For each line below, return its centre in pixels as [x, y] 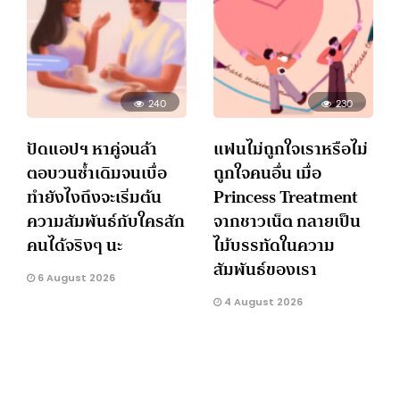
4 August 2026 [262, 301]
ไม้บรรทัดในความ [274, 245]
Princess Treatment [286, 196]
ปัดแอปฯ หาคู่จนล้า [92, 148]
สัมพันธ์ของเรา [265, 269]
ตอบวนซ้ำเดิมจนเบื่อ [97, 172]
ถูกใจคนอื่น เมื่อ [267, 172]
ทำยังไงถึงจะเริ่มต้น [94, 196]
